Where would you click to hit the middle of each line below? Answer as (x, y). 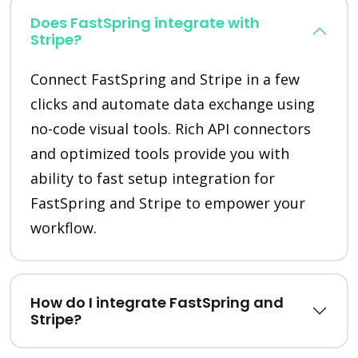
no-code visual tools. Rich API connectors (171, 129)
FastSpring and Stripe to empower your (168, 203)
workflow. (64, 228)
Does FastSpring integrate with (145, 23)
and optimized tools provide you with (160, 154)
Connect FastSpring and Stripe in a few (165, 80)
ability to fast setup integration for (153, 179)
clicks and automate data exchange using (173, 104)
